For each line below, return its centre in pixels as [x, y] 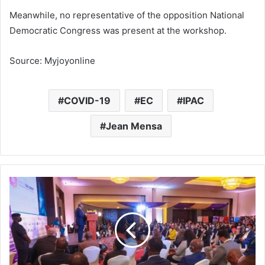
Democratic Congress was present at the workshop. [118, 31]
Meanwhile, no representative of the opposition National [127, 15]
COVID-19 [87, 101]
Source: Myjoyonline [52, 61]
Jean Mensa [134, 126]
